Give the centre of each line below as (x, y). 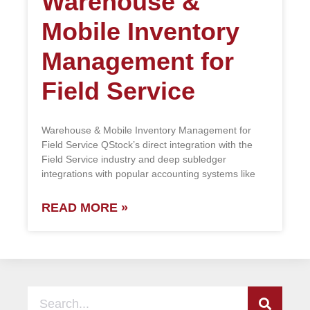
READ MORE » (85, 208)
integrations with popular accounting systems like (148, 174)
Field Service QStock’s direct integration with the (147, 145)
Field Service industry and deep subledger (134, 159)
